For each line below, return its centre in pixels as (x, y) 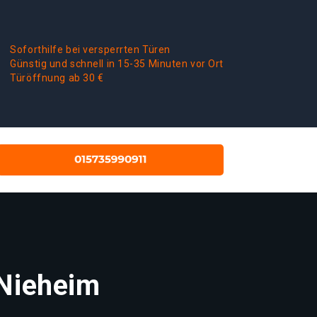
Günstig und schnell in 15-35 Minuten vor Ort (117, 64)
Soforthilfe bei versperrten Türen (90, 50)
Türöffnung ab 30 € (57, 78)
